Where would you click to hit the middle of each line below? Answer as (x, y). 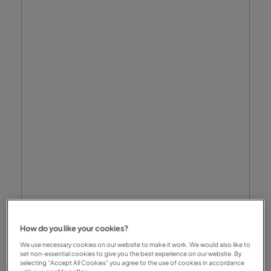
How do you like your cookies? (74, 228)
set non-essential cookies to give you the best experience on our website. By (131, 253)
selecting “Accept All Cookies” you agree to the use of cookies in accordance (132, 263)
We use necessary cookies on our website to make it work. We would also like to (135, 244)
